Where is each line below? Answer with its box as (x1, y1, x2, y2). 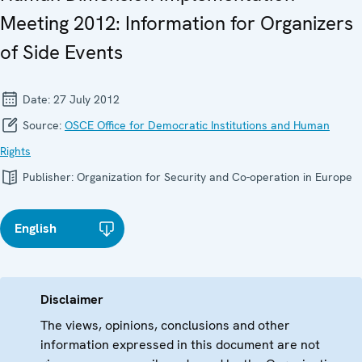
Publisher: (19, 170, 77, 185)
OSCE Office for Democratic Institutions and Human (65, 118, 330, 133)
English (15, 220, 57, 238)
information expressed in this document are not (40, 336, 320, 354)
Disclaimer (40, 291, 103, 309)
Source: (19, 118, 65, 133)
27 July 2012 (53, 92, 120, 107)
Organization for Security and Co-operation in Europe (77, 170, 352, 185)
